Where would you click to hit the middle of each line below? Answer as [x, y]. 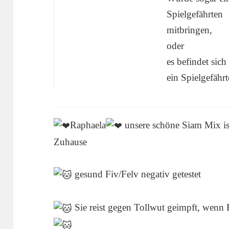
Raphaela [88, 125]
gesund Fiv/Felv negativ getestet [137, 174]
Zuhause [71, 142]
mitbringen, [189, 30]
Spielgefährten [194, 14]
